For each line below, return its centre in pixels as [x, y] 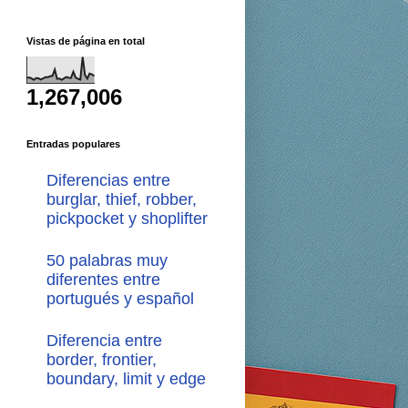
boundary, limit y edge [126, 379]
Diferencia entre [104, 341]
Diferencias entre [108, 180]
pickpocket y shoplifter [127, 218]
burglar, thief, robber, [122, 199]
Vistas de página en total [85, 41]
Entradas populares [73, 144]
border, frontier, [102, 360]
